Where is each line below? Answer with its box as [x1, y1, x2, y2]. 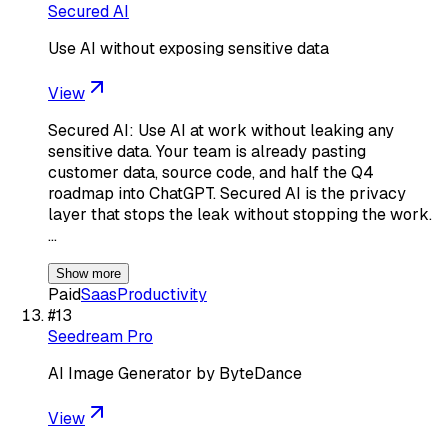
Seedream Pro [48, 325, 153, 347]
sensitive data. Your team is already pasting [48, 140, 366, 162]
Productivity [117, 283, 207, 305]
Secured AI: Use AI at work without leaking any [48, 119, 394, 141]
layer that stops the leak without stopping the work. [48, 203, 432, 225]
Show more [56, 265, 121, 281]
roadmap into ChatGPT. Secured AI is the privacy [48, 182, 406, 204]
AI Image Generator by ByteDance [48, 362, 302, 384]
